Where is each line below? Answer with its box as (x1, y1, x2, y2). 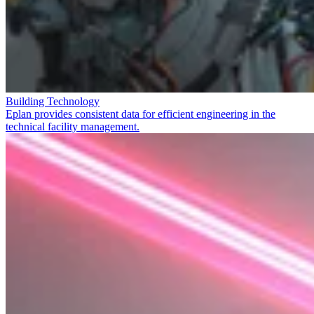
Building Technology (6, 95, 100, 107)
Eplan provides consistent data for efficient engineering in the (6, 107, 275, 120)
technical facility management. (6, 120, 139, 132)
